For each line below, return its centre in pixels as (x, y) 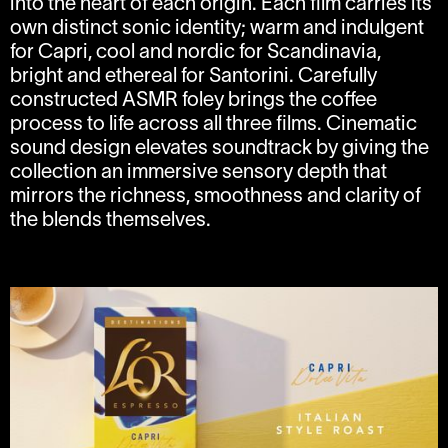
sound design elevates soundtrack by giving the (220, 147)
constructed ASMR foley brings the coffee (194, 99)
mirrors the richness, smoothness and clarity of (216, 195)
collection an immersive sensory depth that (199, 171)
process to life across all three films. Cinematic (214, 123)
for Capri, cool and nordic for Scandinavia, (196, 51)
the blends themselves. (111, 219)
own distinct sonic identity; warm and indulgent (217, 27)
